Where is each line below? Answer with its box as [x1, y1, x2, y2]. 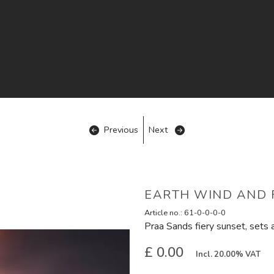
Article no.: [144, 207, 184, 218]
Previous [104, 124, 138, 136]
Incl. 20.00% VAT [196, 249, 261, 260]
